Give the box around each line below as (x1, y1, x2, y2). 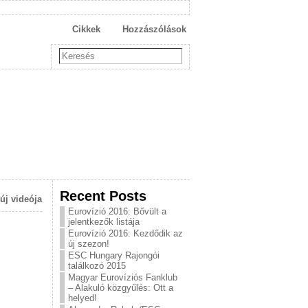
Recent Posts (60, 188, 146, 203)
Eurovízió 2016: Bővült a (68, 206, 166, 217)
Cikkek (72, 24, 100, 34)
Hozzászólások (122, 24, 186, 34)
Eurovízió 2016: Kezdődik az (68, 228, 183, 239)
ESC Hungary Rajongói (68, 250, 159, 261)
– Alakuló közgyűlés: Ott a (68, 283, 173, 293)
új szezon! (68, 239, 109, 249)
